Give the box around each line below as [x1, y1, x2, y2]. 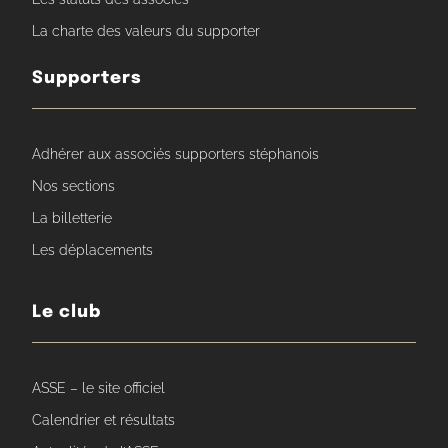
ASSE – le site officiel [32, 379, 166, 396]
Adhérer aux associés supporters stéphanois [32, 145, 320, 162]
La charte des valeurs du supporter [32, 22, 261, 39]
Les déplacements [32, 241, 154, 258]
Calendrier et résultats [32, 411, 176, 428]
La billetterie [32, 209, 113, 226]
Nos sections [32, 177, 116, 194]
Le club [32, 303, 102, 321]
